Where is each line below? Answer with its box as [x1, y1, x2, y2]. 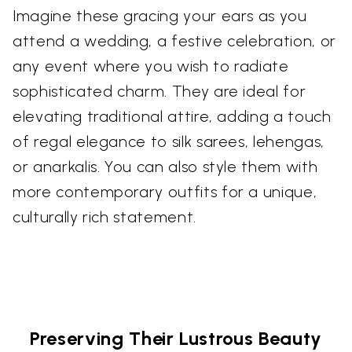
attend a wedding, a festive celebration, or [13, 31, 336, 51]
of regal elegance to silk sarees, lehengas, [13, 132, 324, 152]
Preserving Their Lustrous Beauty [30, 327, 322, 350]
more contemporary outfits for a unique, [13, 182, 317, 202]
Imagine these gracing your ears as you [13, 6, 307, 26]
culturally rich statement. [13, 207, 196, 227]
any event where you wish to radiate [13, 57, 289, 76]
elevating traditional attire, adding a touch [13, 107, 332, 126]
